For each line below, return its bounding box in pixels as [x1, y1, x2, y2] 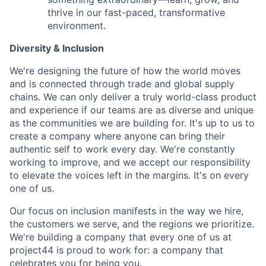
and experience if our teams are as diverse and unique [9, 103, 254, 116]
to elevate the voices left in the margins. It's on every [9, 169, 249, 181]
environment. [47, 19, 106, 31]
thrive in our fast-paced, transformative [47, 6, 225, 18]
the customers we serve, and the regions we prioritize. [9, 217, 254, 230]
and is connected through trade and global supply [9, 77, 235, 90]
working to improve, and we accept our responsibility [9, 156, 251, 168]
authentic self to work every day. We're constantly [9, 142, 235, 155]
